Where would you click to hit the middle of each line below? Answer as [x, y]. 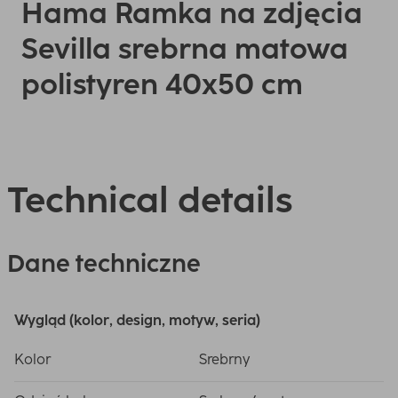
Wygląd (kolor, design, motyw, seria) [137, 320]
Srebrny [224, 359]
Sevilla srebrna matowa [185, 49]
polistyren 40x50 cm [162, 84]
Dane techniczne [104, 263]
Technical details [150, 200]
